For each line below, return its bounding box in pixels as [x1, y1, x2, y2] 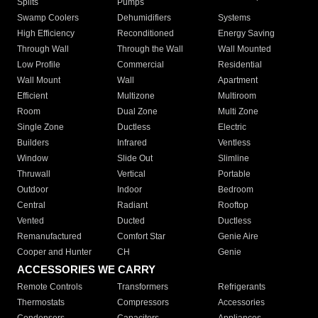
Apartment [217, 75, 258, 86]
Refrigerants [217, 282, 265, 292]
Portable [217, 169, 251, 180]
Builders [17, 138, 49, 148]
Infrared [117, 138, 148, 148]
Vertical [117, 169, 146, 180]
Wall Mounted [217, 44, 271, 55]
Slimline [217, 153, 249, 164]
